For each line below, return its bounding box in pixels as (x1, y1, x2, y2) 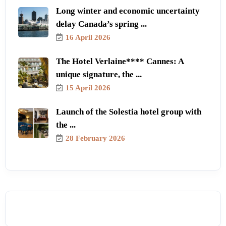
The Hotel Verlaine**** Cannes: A (56, 56, 184, 66)
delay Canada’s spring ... (56, 19, 147, 29)
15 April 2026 (66, 83, 110, 92)
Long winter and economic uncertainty (56, 6, 200, 16)
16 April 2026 (66, 33, 110, 41)
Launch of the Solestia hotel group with (56, 106, 201, 117)
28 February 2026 (66, 134, 125, 142)
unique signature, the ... (56, 69, 142, 79)
